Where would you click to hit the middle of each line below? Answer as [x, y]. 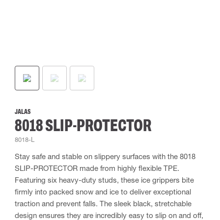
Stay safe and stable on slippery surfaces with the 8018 [105, 156]
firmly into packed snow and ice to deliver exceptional [103, 192]
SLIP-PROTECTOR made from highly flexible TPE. [97, 168]
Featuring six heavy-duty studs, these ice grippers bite [104, 180]
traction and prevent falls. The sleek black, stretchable [103, 203]
